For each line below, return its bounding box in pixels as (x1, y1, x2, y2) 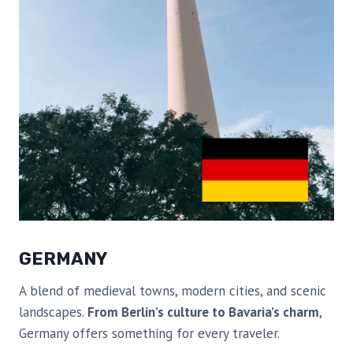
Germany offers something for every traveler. (19, 325, 280, 343)
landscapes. (19, 303, 87, 321)
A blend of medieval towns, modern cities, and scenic (19, 282, 326, 300)
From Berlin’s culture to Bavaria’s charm (87, 303, 319, 321)
